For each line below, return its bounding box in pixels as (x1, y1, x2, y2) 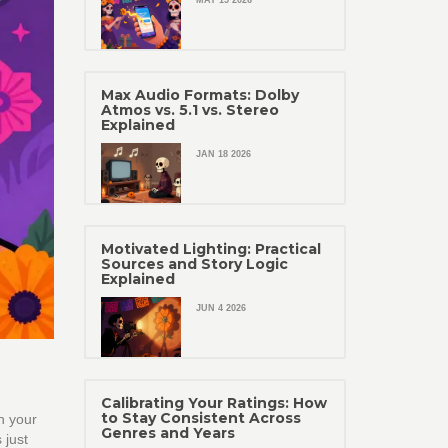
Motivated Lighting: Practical (100, 240, 321, 258)
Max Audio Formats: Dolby (100, 86, 299, 104)
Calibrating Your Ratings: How (100, 394, 327, 412)
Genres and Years (100, 424, 235, 442)
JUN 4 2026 (195, 303, 246, 313)
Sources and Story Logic (100, 255, 288, 273)
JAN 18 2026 (195, 149, 251, 159)
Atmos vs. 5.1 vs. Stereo (100, 101, 279, 119)
